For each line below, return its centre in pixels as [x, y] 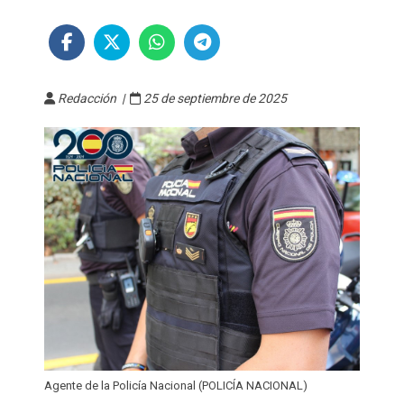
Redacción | [92, 98]
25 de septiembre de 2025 [214, 98]
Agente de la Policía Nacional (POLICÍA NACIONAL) [176, 385]
